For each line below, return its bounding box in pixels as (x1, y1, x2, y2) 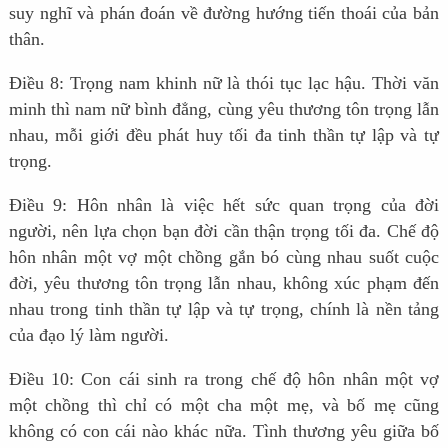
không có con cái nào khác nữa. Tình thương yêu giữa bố (8, 421, 440, 442)
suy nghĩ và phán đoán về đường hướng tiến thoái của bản (8, 3, 440, 24)
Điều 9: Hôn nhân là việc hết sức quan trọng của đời (8, 195, 440, 216)
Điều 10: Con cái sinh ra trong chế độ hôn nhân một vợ (8, 369, 440, 390)
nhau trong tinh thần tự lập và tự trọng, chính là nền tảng (8, 299, 440, 320)
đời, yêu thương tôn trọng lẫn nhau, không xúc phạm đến (8, 273, 440, 294)
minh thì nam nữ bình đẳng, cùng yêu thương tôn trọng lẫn (8, 99, 440, 120)
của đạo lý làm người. (8, 325, 169, 346)
